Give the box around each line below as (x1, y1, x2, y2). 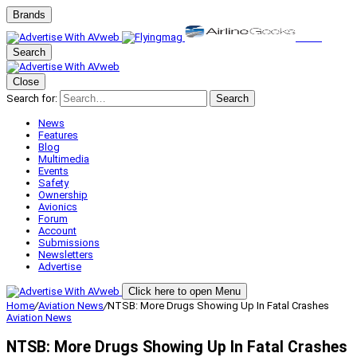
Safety (38, 177, 69, 189)
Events (38, 165, 69, 177)
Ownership (38, 189, 88, 201)
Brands (13, 9, 45, 21)
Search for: (6, 92, 57, 104)
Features (38, 129, 78, 141)
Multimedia (38, 153, 89, 165)
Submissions (38, 237, 100, 249)
